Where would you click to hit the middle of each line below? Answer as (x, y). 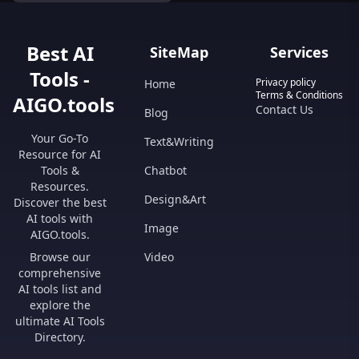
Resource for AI (60, 154)
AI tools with (60, 218)
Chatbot (166, 170)
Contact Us (284, 109)
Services (299, 52)
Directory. (60, 337)
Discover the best (60, 202)
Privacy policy (285, 82)
